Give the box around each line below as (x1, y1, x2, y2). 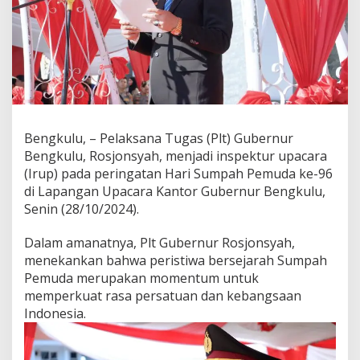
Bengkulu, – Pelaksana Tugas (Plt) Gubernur (24, 129, 293, 147)
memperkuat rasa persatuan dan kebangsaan (24, 286, 301, 305)
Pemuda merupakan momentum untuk (24, 268, 259, 287)
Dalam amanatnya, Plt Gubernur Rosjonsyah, (24, 233, 295, 252)
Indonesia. (24, 304, 86, 322)
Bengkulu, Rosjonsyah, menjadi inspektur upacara (24, 146, 327, 165)
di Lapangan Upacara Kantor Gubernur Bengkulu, (24, 182, 325, 200)
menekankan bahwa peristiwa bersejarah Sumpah (24, 251, 327, 269)
